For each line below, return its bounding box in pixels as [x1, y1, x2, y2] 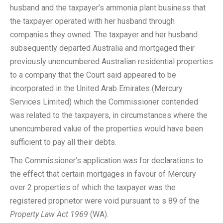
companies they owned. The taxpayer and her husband [10, 30, 198, 39]
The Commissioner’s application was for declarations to [10, 156, 203, 165]
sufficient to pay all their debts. [10, 137, 116, 147]
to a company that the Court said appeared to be [10, 70, 176, 80]
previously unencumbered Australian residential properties [10, 57, 213, 66]
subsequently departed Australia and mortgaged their [10, 43, 195, 53]
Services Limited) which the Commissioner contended [10, 97, 198, 107]
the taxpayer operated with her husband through [10, 16, 175, 26]
